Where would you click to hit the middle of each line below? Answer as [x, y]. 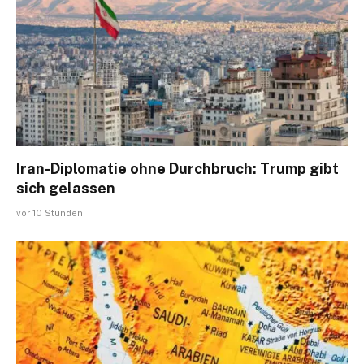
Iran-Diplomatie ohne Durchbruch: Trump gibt [178, 169]
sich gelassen [66, 188]
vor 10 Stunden [50, 213]
